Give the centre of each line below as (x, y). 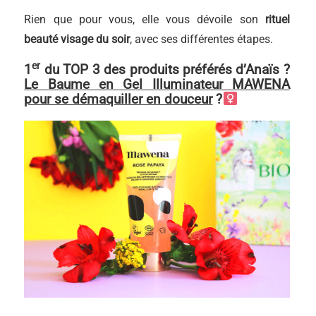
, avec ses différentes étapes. (202, 39)
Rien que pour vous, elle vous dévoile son (141, 19)
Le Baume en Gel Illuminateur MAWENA (157, 84)
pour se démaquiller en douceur (119, 99)
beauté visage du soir (77, 39)
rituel (274, 19)
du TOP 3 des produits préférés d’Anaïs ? (165, 69)
